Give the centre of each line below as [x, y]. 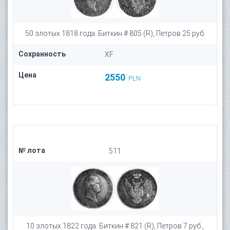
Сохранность [42, 54]
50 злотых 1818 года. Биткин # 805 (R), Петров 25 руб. [115, 33]
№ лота [32, 150]
